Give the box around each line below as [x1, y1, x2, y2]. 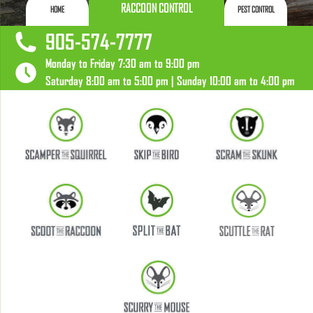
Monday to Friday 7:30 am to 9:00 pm [45, 57, 200, 70]
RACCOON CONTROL [120, 1, 193, 15]
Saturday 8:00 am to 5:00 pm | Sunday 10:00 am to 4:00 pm [45, 74, 295, 87]
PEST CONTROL [237, 5, 275, 14]
